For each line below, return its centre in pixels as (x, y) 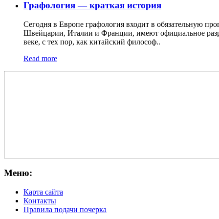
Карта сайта (43, 192)
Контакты (40, 200)
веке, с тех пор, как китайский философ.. (92, 42)
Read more (40, 59)
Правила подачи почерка (65, 209)
